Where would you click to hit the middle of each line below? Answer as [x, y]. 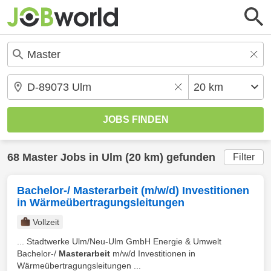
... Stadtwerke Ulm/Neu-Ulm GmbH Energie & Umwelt [119, 241]
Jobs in [80, 157]
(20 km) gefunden [169, 157]
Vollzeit [46, 222]
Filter [244, 157]
